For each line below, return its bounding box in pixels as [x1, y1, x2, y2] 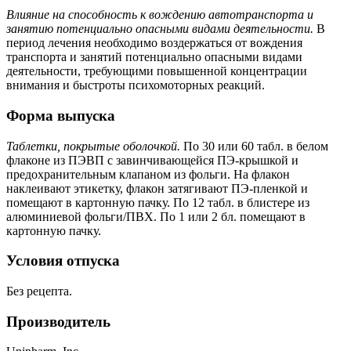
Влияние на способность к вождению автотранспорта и [6, 8, 313, 22]
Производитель [6, 313, 110, 330]
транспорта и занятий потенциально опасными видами [6, 50, 302, 64]
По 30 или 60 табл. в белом [180, 139, 328, 153]
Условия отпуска [6, 252, 120, 270]
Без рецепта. [6, 284, 72, 298]
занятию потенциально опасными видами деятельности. [6, 22, 313, 36]
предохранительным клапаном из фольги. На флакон [6, 167, 290, 181]
